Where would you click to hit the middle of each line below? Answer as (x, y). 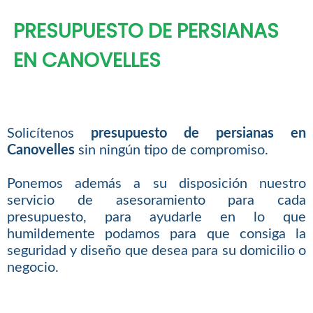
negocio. (32, 268)
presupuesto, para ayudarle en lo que (156, 218)
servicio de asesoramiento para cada (156, 201)
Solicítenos (49, 134)
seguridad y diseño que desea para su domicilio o (156, 251)
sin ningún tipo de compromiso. (171, 151)
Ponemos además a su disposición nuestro (156, 184)
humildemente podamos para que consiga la (156, 234)
